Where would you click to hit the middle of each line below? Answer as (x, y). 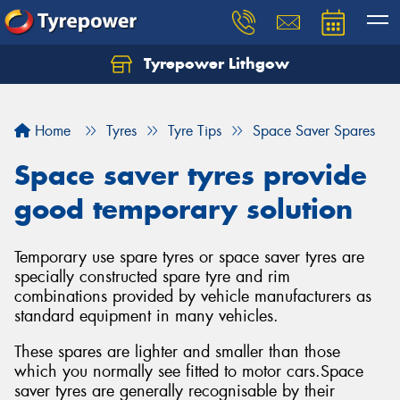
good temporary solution (183, 209)
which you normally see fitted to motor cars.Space (189, 371)
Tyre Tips (195, 131)
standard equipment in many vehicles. (146, 316)
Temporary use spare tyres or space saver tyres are (189, 257)
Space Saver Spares (314, 131)
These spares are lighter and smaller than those (177, 351)
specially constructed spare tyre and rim (152, 277)
